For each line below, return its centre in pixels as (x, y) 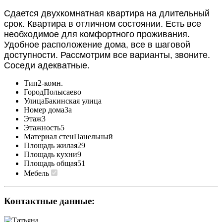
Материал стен (49, 136)
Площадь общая (51, 163)
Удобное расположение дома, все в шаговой (97, 44)
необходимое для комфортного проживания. (97, 34)
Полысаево (62, 92)
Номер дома (44, 110)
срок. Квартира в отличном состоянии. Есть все (103, 24)
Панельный (93, 136)
